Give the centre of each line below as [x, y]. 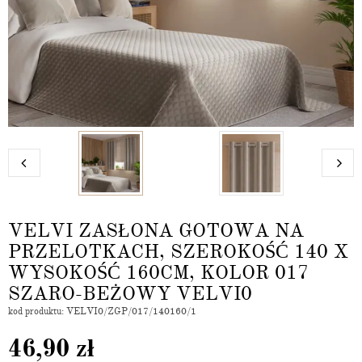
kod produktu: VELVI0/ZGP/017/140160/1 [102, 311]
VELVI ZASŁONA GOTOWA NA [156, 230]
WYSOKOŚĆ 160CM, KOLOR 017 [158, 272]
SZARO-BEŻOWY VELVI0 [130, 293]
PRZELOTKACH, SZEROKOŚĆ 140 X [178, 251]
